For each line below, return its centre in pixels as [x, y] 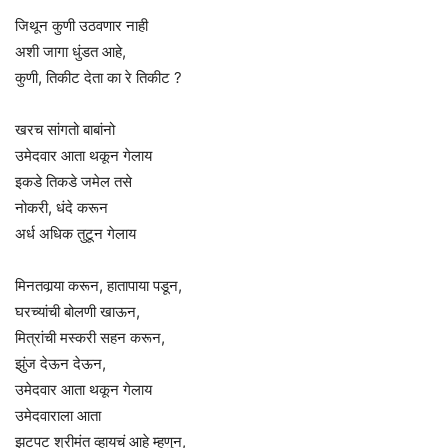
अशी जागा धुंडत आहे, [70, 51]
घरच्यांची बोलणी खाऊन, [77, 311]
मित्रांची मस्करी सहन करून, [90, 337]
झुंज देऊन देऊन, [60, 363]
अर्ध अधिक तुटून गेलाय [75, 233]
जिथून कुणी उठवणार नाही [81, 25]
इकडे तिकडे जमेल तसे [73, 181]
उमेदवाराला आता [58, 415]
